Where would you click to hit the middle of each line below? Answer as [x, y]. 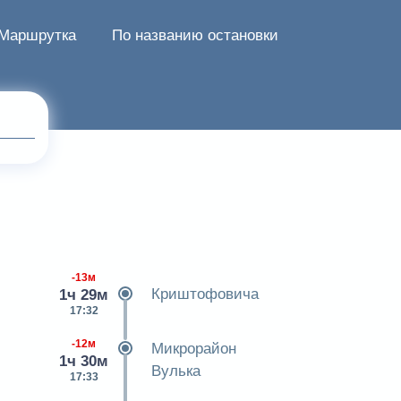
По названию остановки [195, 35]
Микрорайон [193, 349]
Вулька [175, 371]
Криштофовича [205, 294]
